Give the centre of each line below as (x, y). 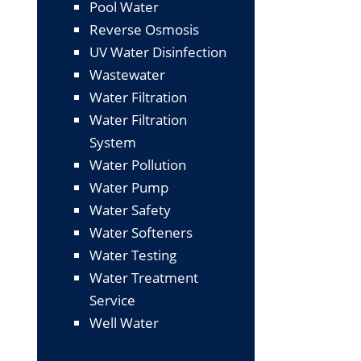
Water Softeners (141, 232)
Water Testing (133, 255)
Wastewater (127, 74)
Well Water (124, 322)
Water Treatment (144, 277)
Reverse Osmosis (144, 29)
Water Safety (130, 210)
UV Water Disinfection (158, 52)
